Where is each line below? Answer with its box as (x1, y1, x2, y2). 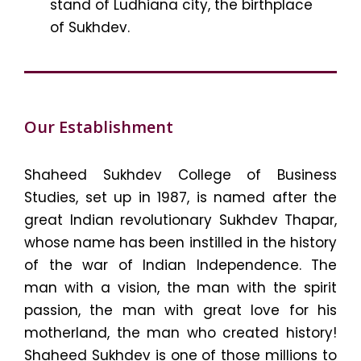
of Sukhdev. (50, 17, 130, 37)
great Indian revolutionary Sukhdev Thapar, (24, 210, 337, 230)
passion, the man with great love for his (24, 300, 337, 320)
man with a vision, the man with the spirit (24, 277, 337, 297)
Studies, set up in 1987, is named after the (24, 187, 337, 207)
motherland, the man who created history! (24, 322, 337, 342)
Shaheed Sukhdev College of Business (24, 164, 337, 185)
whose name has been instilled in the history (24, 232, 337, 252)
